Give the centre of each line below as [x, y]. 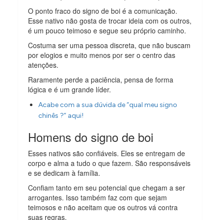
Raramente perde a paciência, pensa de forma [101, 80]
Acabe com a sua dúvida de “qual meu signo [108, 105]
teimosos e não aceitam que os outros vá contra [103, 207]
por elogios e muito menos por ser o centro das [102, 55]
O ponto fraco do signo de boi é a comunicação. [103, 11]
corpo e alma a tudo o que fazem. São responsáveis [110, 163]
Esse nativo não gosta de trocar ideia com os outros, [110, 21]
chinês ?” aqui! [61, 116]
